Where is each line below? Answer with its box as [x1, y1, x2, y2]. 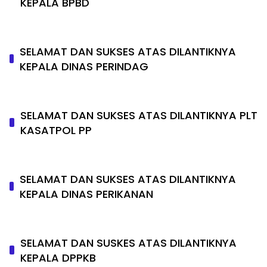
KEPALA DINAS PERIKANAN [19, 186, 153, 201]
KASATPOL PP [20, 122, 92, 138]
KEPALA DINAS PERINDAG [19, 58, 148, 74]
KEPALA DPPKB [20, 250, 97, 265]
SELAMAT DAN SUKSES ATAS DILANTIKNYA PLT [20, 107, 257, 123]
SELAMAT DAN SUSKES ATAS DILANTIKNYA [20, 235, 237, 250]
